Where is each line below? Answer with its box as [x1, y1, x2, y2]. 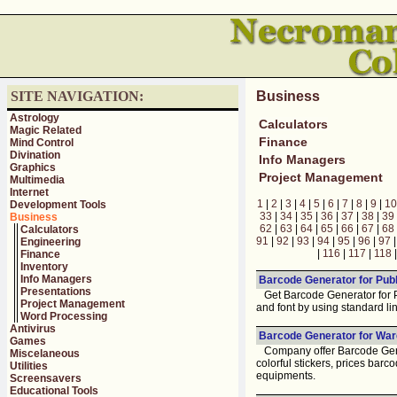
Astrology [10, 112, 59, 124]
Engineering [20, 236, 81, 248]
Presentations [20, 285, 91, 298]
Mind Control [10, 136, 74, 149]
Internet [10, 186, 49, 198]
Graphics [10, 161, 56, 174]
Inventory [20, 261, 68, 273]
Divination [10, 149, 60, 161]
